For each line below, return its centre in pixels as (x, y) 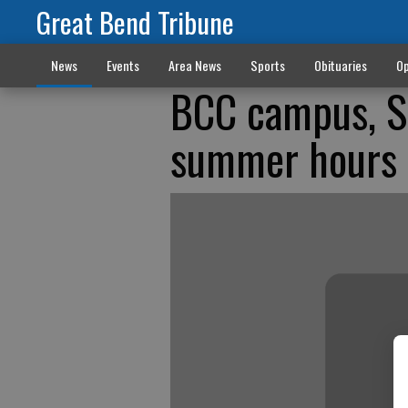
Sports (267, 65)
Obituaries (340, 65)
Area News (194, 65)
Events (122, 65)
